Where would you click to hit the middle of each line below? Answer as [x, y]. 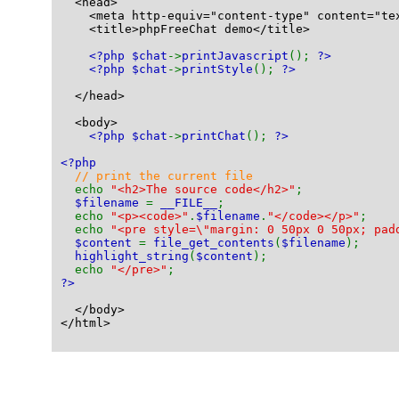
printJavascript [235, 56]
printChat [214, 136]
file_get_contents [214, 243]
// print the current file [164, 176]
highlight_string [132, 256]
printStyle [217, 69]
